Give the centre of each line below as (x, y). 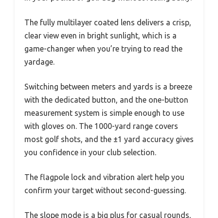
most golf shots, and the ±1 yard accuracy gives (109, 139)
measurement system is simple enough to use (104, 113)
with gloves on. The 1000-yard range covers (101, 126)
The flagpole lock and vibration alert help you (104, 177)
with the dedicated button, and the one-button (106, 100)
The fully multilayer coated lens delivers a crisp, (108, 22)
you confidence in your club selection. (90, 152)
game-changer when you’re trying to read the (103, 49)
